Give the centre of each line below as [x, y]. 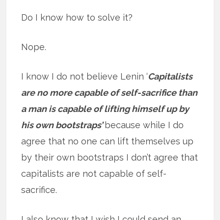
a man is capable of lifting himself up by [105, 109]
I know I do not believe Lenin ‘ [85, 77]
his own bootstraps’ [63, 125]
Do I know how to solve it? [77, 18]
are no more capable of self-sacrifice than [110, 93]
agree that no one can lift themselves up [108, 141]
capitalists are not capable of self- [94, 174]
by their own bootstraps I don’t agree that [110, 158]
